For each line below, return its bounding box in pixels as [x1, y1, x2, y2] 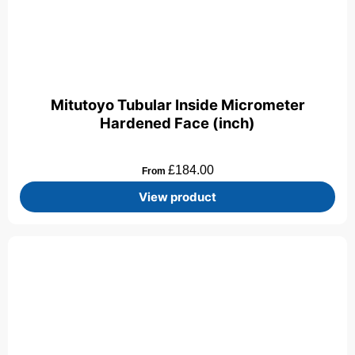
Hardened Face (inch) [100, 113, 255, 132]
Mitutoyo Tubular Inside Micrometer [50, 95, 305, 113]
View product [139, 189, 216, 205]
